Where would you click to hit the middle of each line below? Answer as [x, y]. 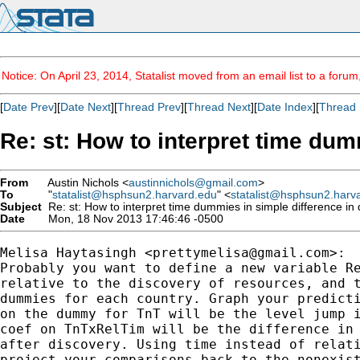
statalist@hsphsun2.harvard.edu [135, 194]
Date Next [86, 107]
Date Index [285, 107]
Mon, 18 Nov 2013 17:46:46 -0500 [133, 219]
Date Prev [29, 107]
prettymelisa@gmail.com [241, 252]
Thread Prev [149, 107]
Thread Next [219, 107]
